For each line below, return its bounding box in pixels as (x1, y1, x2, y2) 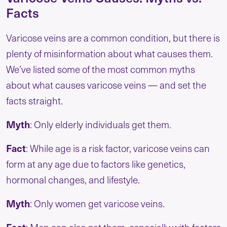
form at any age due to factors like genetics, (6, 157, 185, 171)
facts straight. (6, 94, 65, 107)
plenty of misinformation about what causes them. (6, 47, 213, 60)
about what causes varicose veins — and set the (6, 78, 206, 92)
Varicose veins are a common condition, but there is (6, 31, 220, 45)
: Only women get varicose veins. (30, 197, 165, 210)
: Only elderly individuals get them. (30, 118, 171, 131)
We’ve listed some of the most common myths (6, 62, 195, 76)
